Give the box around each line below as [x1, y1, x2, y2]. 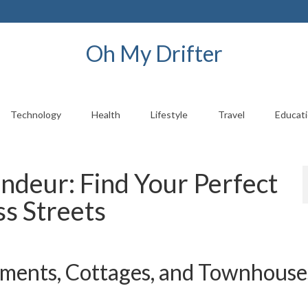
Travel [217, 109, 245, 120]
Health [91, 109, 120, 120]
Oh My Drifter [85, 40, 223, 67]
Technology [10, 109, 61, 120]
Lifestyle [150, 109, 188, 120]
